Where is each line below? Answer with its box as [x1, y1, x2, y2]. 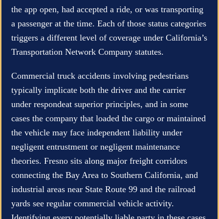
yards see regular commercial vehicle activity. [11, 198, 174, 208]
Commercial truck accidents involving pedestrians [11, 70, 189, 81]
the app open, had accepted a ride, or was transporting [11, 4, 203, 14]
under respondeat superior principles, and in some [11, 99, 188, 109]
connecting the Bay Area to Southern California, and [11, 170, 198, 180]
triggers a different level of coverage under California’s [11, 32, 207, 43]
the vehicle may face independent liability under [11, 127, 182, 137]
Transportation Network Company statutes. [11, 46, 164, 57]
